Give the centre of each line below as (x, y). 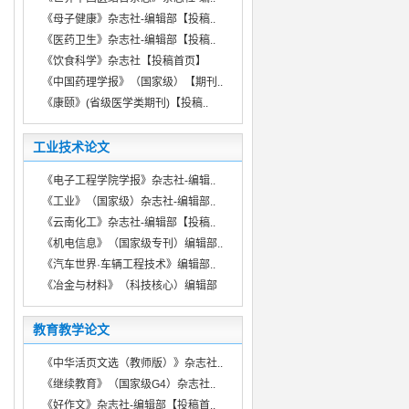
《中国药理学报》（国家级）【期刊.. (132, 82)
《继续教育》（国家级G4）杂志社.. (128, 384)
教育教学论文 (71, 330)
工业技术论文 (71, 147)
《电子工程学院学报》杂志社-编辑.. (128, 181)
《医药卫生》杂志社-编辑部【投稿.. (128, 40)
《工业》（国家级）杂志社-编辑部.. (128, 202)
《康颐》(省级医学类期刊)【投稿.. (125, 103)
